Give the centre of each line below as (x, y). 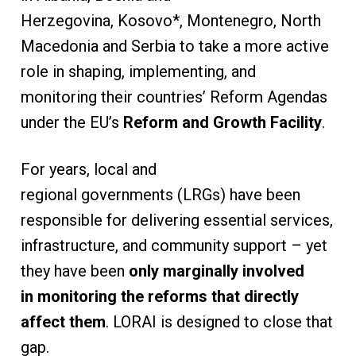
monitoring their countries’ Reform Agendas (174, 97)
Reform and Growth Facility (222, 122)
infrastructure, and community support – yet (174, 245)
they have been (74, 271)
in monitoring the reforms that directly (159, 296)
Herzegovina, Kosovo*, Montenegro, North (170, 20)
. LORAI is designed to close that (219, 321)
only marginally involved (216, 271)
